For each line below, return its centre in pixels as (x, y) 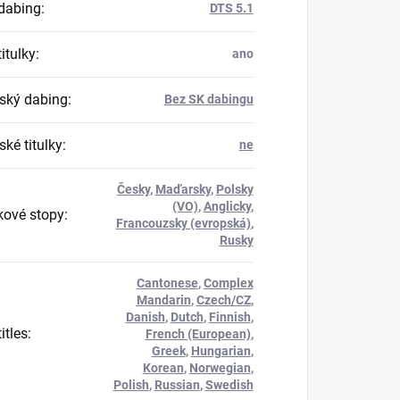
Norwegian (220, 367)
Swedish (229, 384)
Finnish (229, 317)
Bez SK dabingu (208, 99)
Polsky (234, 189)
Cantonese (167, 283)
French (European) (198, 333)
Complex (228, 283)
